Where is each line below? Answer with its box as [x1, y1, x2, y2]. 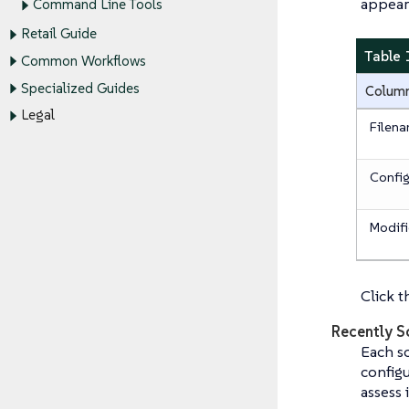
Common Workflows [20, 52, 146, 70]
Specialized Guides [20, 79, 140, 98]
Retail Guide [20, 25, 97, 43]
